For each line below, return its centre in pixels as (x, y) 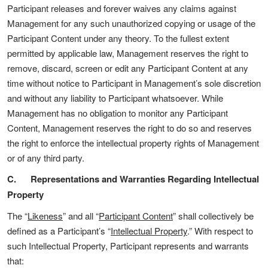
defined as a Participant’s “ (59, 231)
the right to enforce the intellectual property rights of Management (133, 143)
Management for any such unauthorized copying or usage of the (131, 23)
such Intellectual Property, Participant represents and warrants (128, 246)
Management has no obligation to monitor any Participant (118, 113)
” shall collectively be (213, 216)
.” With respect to (220, 231)
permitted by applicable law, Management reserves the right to (128, 53)
